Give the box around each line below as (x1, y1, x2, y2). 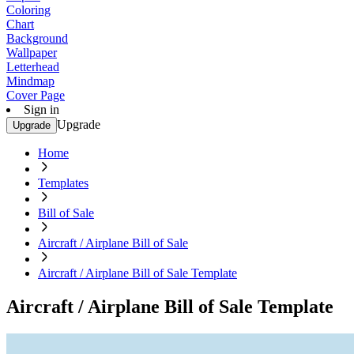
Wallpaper (6, 46, 57, 59)
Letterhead (6, 60, 59, 73)
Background (6, 32, 68, 45)
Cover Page (6, 88, 65, 102)
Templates (38, 176, 88, 190)
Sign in (24, 103, 59, 116)
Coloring (6, 3, 51, 17)
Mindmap (6, 74, 55, 88)
